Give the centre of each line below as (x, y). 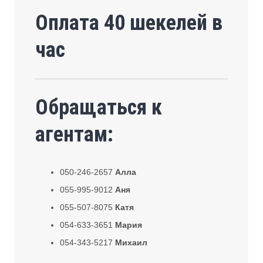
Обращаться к (99, 107)
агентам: (75, 134)
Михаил (131, 242)
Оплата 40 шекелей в (129, 23)
